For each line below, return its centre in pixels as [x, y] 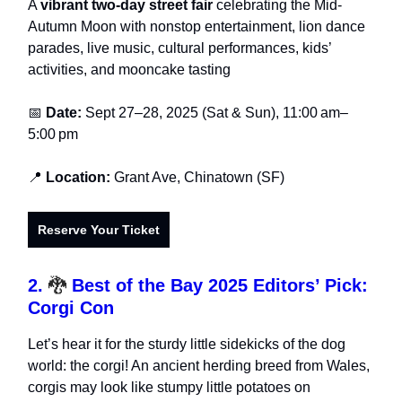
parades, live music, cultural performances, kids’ [179, 48]
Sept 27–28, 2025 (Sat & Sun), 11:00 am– [215, 113]
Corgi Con [71, 308]
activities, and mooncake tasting [129, 70]
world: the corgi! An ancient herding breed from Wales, [199, 366]
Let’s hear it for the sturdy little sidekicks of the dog [187, 345]
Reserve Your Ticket [99, 230]
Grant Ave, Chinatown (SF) [197, 178]
